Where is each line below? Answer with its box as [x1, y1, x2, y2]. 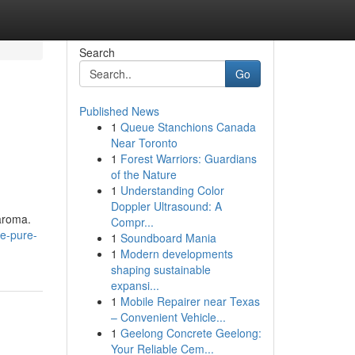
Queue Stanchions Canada [120, 119, 256, 135]
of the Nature [110, 166, 177, 182]
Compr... [110, 214, 154, 230]
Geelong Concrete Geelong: [120, 325, 261, 341]
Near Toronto [110, 135, 177, 151]
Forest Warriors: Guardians [120, 151, 257, 166]
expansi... [110, 277, 159, 293]
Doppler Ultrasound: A [110, 198, 222, 214]
